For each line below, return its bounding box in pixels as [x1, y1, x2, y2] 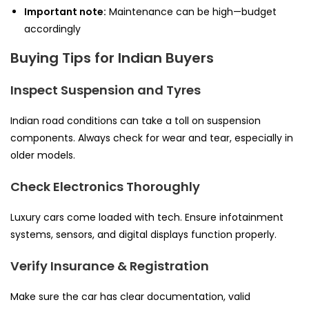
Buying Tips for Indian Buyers [10, 48, 214, 68]
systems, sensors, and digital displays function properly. [10, 227, 277, 241]
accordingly [24, 21, 81, 36]
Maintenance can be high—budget [106, 4, 277, 19]
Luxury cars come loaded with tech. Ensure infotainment [10, 210, 283, 224]
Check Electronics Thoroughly [10, 177, 200, 195]
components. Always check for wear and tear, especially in [10, 130, 293, 145]
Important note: [24, 4, 106, 19]
